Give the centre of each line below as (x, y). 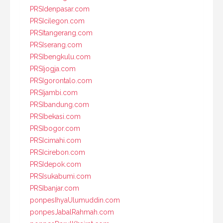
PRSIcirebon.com (57, 153)
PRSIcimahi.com (56, 141)
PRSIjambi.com (54, 93)
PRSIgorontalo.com (61, 81)
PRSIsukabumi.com (60, 176)
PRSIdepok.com (56, 165)
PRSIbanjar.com (55, 188)
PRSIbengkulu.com (60, 57)
